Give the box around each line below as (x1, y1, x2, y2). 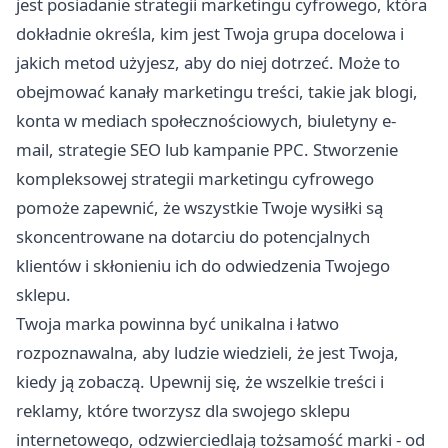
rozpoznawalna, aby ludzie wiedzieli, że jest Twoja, (16, 341, 399, 365)
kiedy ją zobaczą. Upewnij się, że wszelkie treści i (16, 370, 384, 394)
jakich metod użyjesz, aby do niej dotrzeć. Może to (16, 51, 400, 75)
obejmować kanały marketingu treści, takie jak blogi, (16, 80, 418, 104)
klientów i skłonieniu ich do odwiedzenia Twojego (16, 254, 390, 278)
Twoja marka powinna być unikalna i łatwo (16, 312, 339, 336)
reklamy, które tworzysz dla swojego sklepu (16, 399, 350, 423)
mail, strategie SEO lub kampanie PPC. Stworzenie (16, 138, 398, 162)
